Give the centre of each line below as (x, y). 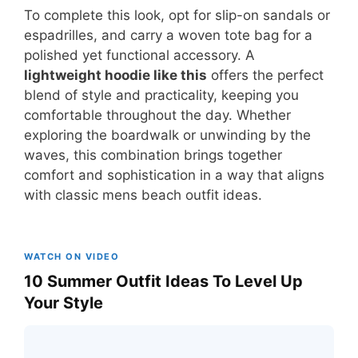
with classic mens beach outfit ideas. (143, 195)
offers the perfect (265, 75)
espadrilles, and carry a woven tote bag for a (168, 35)
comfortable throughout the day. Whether (157, 115)
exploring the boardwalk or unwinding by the (167, 135)
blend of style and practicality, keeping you (161, 95)
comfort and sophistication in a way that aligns (174, 175)
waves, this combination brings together (153, 155)
